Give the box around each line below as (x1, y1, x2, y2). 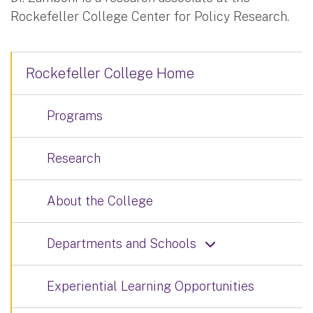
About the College (47, 193, 153, 208)
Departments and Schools (47, 235, 196, 251)
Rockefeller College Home (26, 64, 194, 82)
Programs (47, 108, 103, 123)
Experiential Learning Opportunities (47, 278, 254, 293)
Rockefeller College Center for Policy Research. (10, 8, 289, 24)
